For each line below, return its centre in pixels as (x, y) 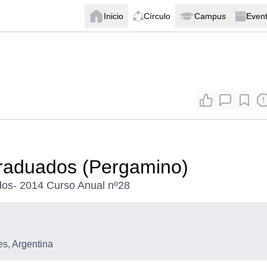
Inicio (114, 16)
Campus (210, 16)
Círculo (157, 16)
